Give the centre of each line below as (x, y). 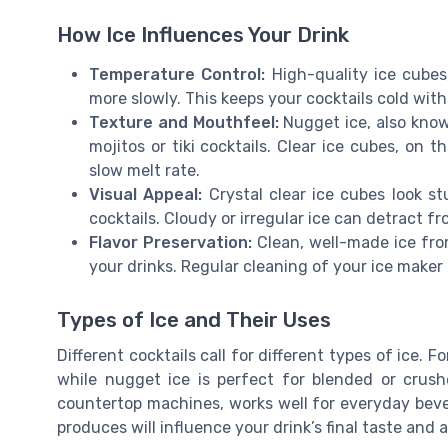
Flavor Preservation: (170, 242)
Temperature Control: (177, 74)
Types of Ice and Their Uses (194, 320)
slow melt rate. (144, 170)
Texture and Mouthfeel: (184, 122)
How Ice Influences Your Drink (203, 34)
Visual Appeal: (146, 194)
